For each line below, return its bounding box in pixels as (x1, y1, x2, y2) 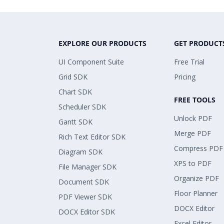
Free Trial (174, 57, 204, 66)
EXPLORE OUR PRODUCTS (58, 38, 146, 48)
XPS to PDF (174, 158, 211, 168)
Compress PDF (174, 143, 223, 153)
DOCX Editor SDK (58, 207, 115, 216)
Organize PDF (174, 173, 219, 183)
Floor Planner (174, 188, 217, 198)
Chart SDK (58, 87, 92, 96)
